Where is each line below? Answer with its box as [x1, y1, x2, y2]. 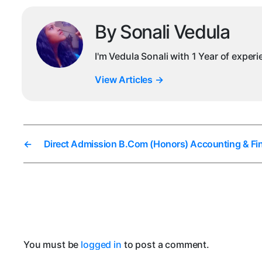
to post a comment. [121, 239, 210, 251]
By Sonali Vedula [95, 20, 230, 44]
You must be [23, 239, 81, 251]
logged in [81, 239, 122, 251]
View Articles [95, 74, 155, 86]
